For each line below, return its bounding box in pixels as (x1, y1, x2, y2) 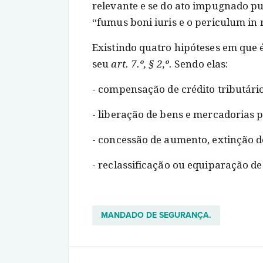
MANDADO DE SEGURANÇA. (101, 210, 211, 220)
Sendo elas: (174, 58, 228, 70)
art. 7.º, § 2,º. (111, 58, 175, 70)
